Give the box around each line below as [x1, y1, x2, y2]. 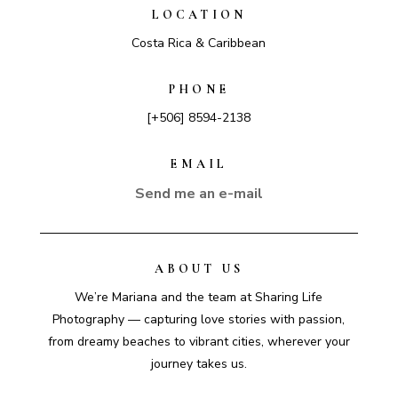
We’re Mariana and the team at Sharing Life [75, 288, 323, 306]
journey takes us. [150, 354, 247, 372]
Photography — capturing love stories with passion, [52, 310, 346, 328]
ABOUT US [154, 260, 244, 276]
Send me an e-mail [134, 183, 263, 203]
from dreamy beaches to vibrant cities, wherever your [47, 332, 350, 350]
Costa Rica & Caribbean [131, 34, 267, 52]
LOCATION [151, 6, 247, 22]
